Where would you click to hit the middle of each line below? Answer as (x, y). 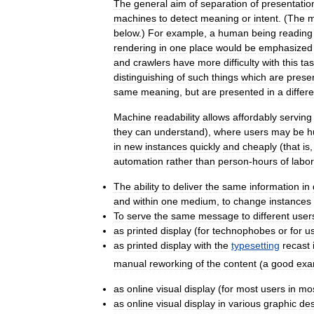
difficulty (241, 62)
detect (184, 18)
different (271, 216)
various (245, 304)
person (233, 161)
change (250, 201)
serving (296, 117)
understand (179, 131)
